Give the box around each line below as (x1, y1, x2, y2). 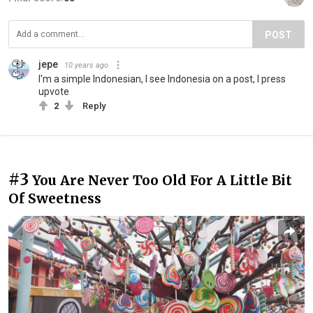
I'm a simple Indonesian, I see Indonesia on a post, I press (38, 73, 286, 85)
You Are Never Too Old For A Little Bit (32, 171, 292, 189)
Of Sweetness (8, 189, 101, 207)
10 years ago (64, 60, 108, 70)
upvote (38, 85, 69, 97)
